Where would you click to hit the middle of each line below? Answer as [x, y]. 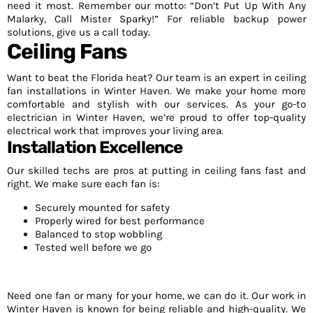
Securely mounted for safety [102, 208]
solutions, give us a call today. [79, 32]
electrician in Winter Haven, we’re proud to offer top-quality [156, 117]
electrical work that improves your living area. [115, 131]
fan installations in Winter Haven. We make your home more [156, 91]
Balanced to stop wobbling [99, 234]
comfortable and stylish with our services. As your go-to [156, 104]
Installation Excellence [95, 147]
